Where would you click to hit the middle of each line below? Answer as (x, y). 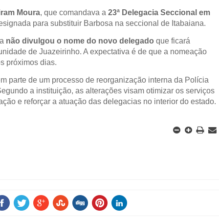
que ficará (172, 41)
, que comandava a (74, 12)
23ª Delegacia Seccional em (159, 12)
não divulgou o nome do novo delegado (80, 41)
